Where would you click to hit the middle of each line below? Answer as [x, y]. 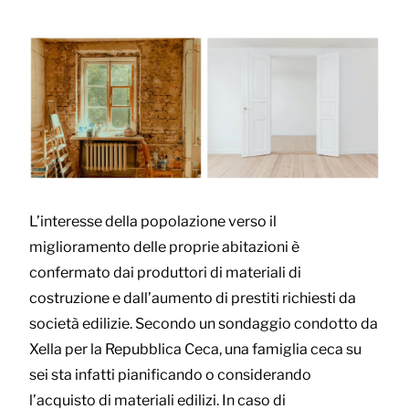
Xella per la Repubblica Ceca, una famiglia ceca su [195, 350]
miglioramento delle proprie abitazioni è [164, 247]
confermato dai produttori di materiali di [165, 273]
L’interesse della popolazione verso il [153, 222]
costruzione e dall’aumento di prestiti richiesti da [193, 299]
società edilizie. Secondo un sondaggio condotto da [204, 324]
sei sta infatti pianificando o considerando [170, 375]
